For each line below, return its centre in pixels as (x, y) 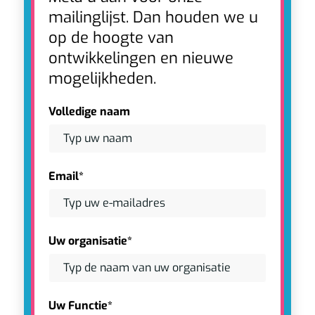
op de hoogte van (111, 37)
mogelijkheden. (102, 78)
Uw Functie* (80, 305)
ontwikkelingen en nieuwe (141, 58)
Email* (66, 176)
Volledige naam (89, 111)
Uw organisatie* (90, 240)
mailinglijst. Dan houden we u (153, 17)
